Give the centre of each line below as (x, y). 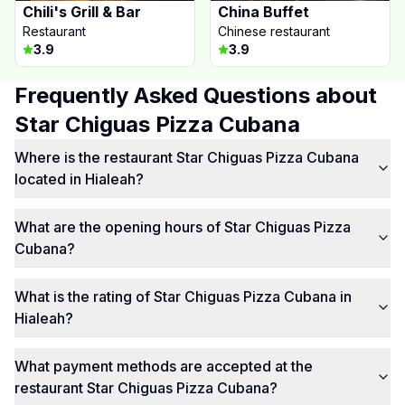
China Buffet (264, 12)
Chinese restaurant (274, 31)
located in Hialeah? (79, 179)
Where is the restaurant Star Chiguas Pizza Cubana (187, 157)
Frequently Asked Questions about (196, 95)
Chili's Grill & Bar (82, 12)
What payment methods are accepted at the (164, 366)
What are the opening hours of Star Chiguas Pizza (183, 227)
